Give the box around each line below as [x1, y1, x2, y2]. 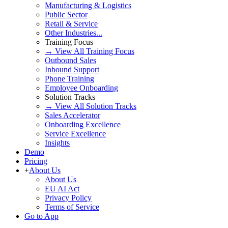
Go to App [24, 212, 59, 221]
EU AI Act [45, 184, 79, 193]
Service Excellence [45, 129, 106, 138]
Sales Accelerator [45, 111, 100, 120]
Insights [45, 138, 70, 148]
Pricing [24, 157, 47, 166]
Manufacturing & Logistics [45, 1, 131, 10]
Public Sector [45, 10, 88, 19]
